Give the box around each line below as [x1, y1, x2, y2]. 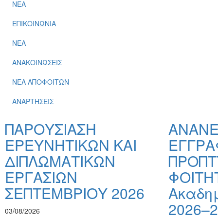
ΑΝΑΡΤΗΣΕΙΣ [12, 96, 54, 106]
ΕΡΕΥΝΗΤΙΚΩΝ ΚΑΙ [5, 134, 137, 155]
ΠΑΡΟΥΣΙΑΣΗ [5, 118, 96, 139]
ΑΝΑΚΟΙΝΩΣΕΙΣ [12, 57, 62, 67]
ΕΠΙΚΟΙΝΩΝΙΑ [12, 18, 56, 28]
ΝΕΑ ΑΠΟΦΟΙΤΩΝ [12, 77, 69, 87]
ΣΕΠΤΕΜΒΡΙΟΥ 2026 [5, 182, 145, 203]
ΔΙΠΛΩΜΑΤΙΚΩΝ [5, 150, 115, 171]
